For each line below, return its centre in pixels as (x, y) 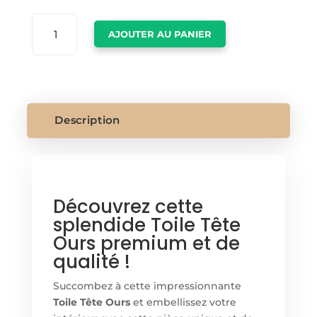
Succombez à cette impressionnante (147, 286)
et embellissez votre (183, 302)
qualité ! (91, 261)
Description (87, 120)
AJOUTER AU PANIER (160, 34)
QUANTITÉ (55, 20)
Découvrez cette (128, 206)
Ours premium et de (146, 243)
